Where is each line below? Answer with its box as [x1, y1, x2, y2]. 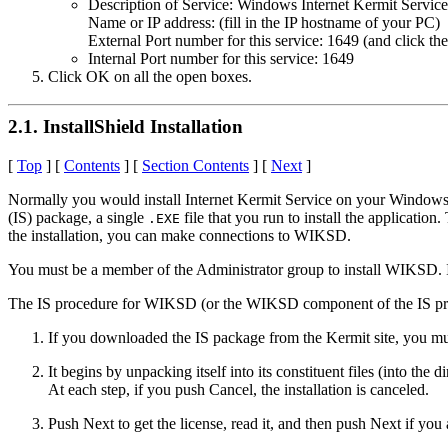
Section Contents [142, 156, 249, 174]
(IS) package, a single [8, 208, 148, 226]
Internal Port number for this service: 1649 [88, 49, 354, 67]
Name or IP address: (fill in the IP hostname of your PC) [88, 13, 440, 31]
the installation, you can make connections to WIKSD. [8, 226, 351, 244]
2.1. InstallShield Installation [8, 115, 243, 137]
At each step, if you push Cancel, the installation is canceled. [48, 380, 429, 398]
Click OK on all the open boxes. [48, 67, 252, 85]
